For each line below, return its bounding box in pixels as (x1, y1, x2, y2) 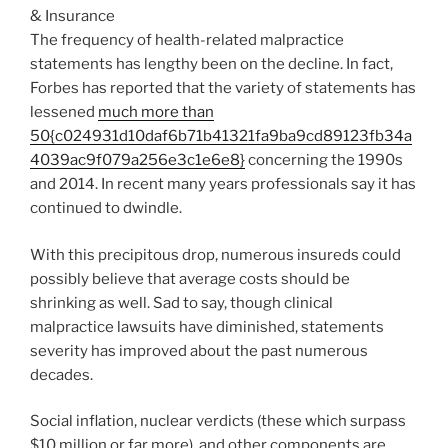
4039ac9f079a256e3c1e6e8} (30, 151, 245, 170)
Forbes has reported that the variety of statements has (30, 79, 416, 98)
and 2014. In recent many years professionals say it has (30, 175, 416, 194)
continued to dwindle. (30, 199, 182, 218)
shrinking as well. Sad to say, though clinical (30, 293, 333, 312)
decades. (30, 365, 93, 384)
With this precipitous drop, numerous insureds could (30, 245, 401, 264)
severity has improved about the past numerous (30, 341, 368, 360)
